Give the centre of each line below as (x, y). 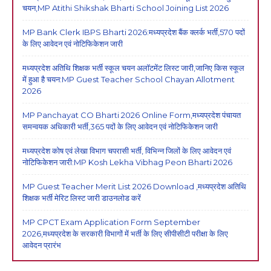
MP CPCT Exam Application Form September (111, 222)
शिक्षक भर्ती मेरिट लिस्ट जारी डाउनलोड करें (82, 198)
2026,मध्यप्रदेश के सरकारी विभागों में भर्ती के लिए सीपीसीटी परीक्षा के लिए (125, 233)
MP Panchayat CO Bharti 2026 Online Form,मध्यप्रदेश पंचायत (132, 115)
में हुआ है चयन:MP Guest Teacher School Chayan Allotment (129, 79)
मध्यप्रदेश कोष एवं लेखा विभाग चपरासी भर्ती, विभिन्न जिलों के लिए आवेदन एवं (127, 150)
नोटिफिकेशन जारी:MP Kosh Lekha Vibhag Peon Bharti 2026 (127, 162)
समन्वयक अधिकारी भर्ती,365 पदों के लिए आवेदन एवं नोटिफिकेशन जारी (120, 126)
